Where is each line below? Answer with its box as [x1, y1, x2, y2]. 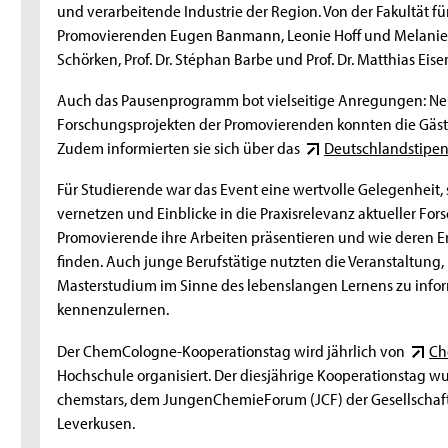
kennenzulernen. [57, 297, 170, 320]
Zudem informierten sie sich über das [57, 135, 304, 158]
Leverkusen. [57, 410, 136, 433]
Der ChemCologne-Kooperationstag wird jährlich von [57, 338, 409, 361]
